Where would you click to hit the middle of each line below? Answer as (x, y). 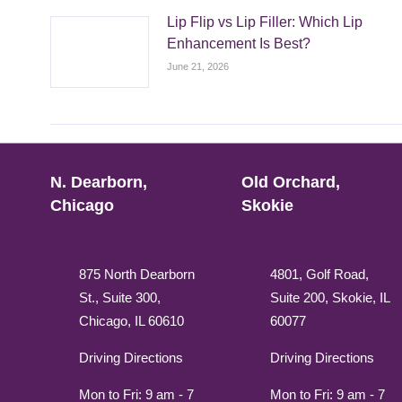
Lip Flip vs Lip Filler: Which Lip (265, 22)
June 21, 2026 (198, 67)
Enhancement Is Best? (239, 44)
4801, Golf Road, (319, 275)
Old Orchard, (290, 183)
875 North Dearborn (137, 275)
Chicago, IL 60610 (131, 321)
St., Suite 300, (120, 298)
